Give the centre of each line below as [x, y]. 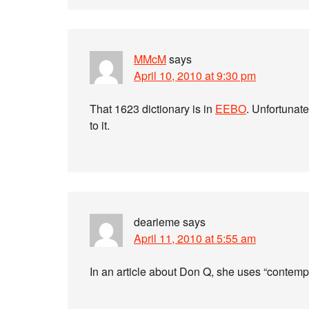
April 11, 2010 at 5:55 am [195, 238]
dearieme [157, 222]
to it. [100, 125]
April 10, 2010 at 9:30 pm [195, 76]
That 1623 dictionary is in [152, 109]
